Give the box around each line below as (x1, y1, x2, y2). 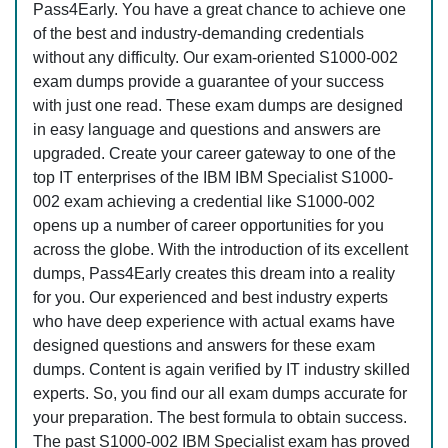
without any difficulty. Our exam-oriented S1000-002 (33, 49, 398, 67)
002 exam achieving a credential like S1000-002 (33, 193, 375, 211)
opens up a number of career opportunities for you (33, 217, 384, 235)
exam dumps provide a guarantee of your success (33, 73, 384, 91)
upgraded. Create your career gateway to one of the (33, 145, 396, 163)
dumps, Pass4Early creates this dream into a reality (33, 265, 395, 283)
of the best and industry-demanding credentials (33, 25, 364, 43)
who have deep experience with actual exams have (33, 313, 395, 331)
